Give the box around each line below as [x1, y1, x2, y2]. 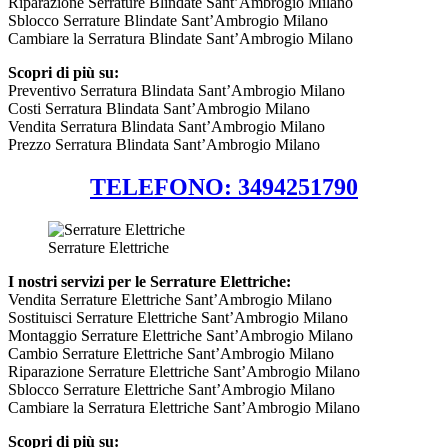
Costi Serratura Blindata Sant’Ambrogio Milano [8, 100, 310, 118]
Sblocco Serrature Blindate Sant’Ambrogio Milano [8, 12, 328, 30]
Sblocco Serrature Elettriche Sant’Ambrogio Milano [8, 380, 335, 398]
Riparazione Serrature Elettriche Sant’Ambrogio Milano [8, 362, 360, 380]
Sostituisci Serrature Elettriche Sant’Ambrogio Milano [8, 308, 348, 326]
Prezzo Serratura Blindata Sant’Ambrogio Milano [8, 136, 320, 154]
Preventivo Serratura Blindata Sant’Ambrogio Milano [8, 82, 345, 100]
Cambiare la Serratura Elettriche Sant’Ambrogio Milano [8, 398, 360, 416]
